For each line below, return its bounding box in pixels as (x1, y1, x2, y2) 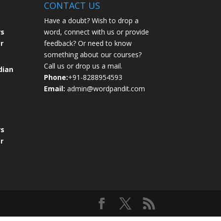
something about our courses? (44, 49, 142, 59)
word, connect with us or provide (44, 27, 149, 37)
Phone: (44, 72, 69, 82)
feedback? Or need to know (44, 38, 132, 48)
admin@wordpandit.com (65, 83, 146, 93)
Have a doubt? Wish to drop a (44, 15, 139, 25)
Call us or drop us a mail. (44, 61, 123, 71)
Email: (44, 83, 66, 93)
